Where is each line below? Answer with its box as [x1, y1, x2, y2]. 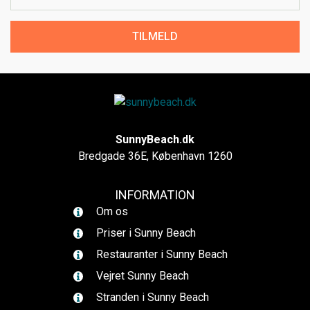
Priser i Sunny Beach [93, 226, 196, 239]
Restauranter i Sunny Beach [93, 248, 228, 261]
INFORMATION [115, 188, 195, 202]
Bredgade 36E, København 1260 [77, 149, 232, 163]
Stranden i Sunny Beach [93, 291, 209, 304]
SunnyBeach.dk [116, 133, 194, 146]
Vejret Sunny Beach [93, 269, 189, 282]
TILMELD [132, 30, 178, 43]
